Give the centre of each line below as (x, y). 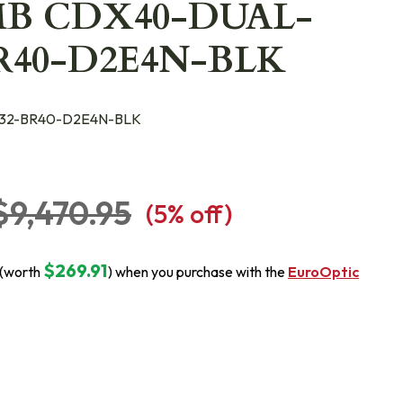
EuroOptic (323, 272)
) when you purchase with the (198, 272)
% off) (200, 213)
